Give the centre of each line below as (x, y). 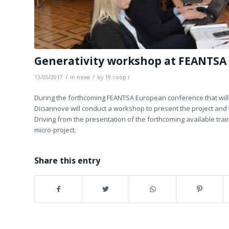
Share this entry (67, 160)
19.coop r (118, 77)
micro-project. (55, 130)
